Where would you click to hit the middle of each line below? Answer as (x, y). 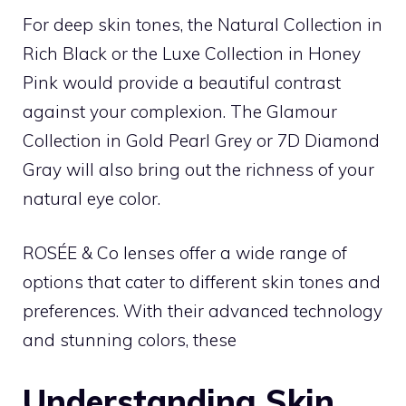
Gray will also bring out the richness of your (198, 169)
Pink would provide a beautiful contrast (182, 82)
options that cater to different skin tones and (202, 282)
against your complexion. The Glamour (180, 111)
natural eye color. (92, 198)
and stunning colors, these (130, 340)
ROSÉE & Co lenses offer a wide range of (185, 253)
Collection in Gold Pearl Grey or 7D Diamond (201, 140)
